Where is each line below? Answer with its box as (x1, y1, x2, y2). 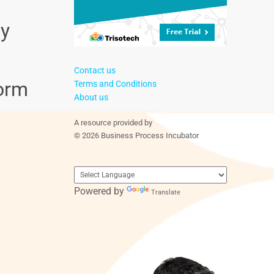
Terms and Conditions (74, 79, 157, 89)
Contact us (74, 65, 116, 75)
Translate (151, 188, 180, 196)
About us (74, 92, 108, 102)
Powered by (74, 185, 127, 197)
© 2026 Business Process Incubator (74, 131, 199, 140)
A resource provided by (74, 118, 152, 127)
